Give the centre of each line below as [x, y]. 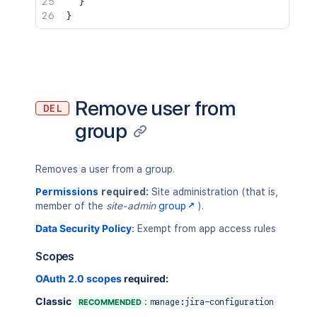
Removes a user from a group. [105, 169]
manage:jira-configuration [212, 302]
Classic [53, 301]
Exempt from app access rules [207, 229]
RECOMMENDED [110, 302]
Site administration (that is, [213, 192]
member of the [71, 206]
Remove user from [155, 108]
